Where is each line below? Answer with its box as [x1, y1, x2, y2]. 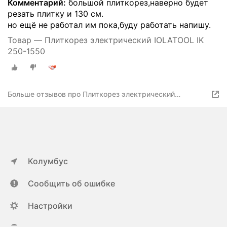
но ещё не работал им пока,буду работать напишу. [8, 20, 211, 30]
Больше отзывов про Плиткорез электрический [8, 89, 175, 98]
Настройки [28, 201, 72, 211]
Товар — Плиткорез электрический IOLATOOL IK [8, 35, 204, 45]
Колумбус [28, 156, 68, 166]
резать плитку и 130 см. [8, 9, 103, 19]
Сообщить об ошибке [28, 178, 115, 188]
